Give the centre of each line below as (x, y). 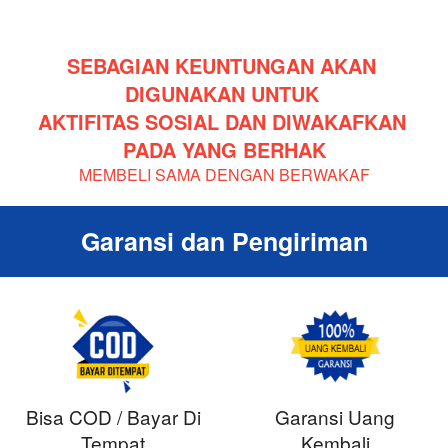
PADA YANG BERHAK (224, 149)
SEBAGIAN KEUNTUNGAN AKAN (221, 65)
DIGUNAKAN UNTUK (224, 93)
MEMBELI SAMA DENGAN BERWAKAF (224, 174)
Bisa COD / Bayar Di (113, 416)
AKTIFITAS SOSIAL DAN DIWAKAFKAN (221, 121)
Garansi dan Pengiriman (224, 240)
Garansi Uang (335, 416)
